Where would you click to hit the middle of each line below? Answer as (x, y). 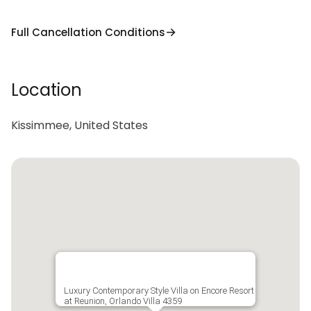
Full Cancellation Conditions (88, 32)
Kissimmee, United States (79, 125)
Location (47, 90)
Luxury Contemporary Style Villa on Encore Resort (159, 291)
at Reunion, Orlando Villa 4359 (123, 301)
